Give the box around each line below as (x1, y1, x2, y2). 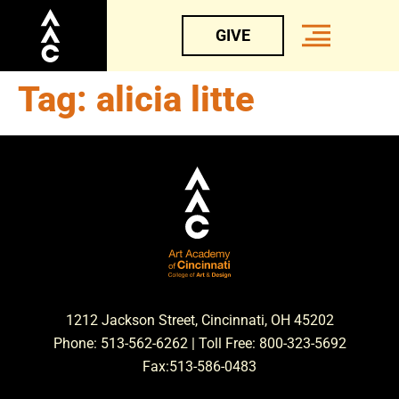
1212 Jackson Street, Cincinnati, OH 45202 (65, 311, 334, 329)
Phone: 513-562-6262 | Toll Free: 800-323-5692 (53, 334, 346, 352)
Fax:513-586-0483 (142, 357, 256, 375)
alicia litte (96, 78, 255, 120)
